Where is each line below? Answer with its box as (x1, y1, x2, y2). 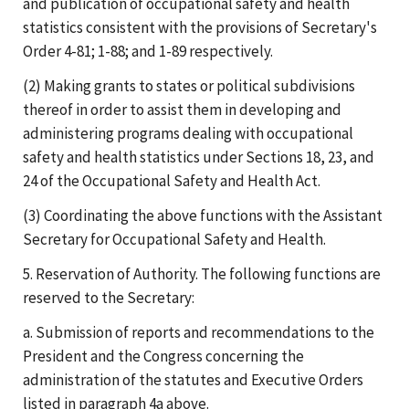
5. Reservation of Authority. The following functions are (23, 263, 381, 284)
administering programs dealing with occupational (23, 122, 353, 143)
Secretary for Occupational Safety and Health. (23, 228, 326, 249)
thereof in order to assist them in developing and (23, 99, 341, 120)
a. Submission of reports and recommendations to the (23, 321, 374, 342)
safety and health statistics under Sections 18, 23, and (23, 146, 374, 167)
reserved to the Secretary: (23, 287, 194, 308)
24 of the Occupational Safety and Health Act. (23, 170, 320, 191)
